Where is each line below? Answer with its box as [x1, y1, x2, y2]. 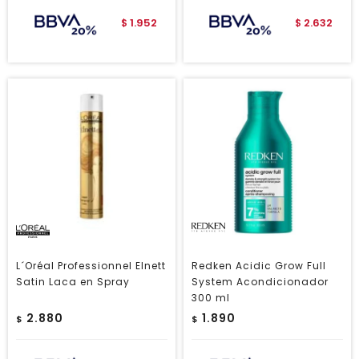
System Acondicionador [192, 275, 329, 288]
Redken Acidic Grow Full [192, 259, 326, 272]
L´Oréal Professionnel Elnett [16, 259, 166, 272]
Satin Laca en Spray [16, 275, 130, 288]
